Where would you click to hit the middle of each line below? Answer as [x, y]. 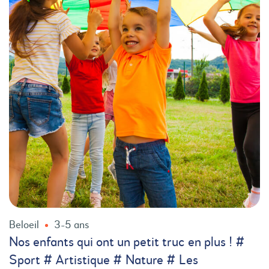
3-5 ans [71, 225]
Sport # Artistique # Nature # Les [104, 261]
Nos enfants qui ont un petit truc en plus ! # [127, 243]
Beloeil [24, 225]
